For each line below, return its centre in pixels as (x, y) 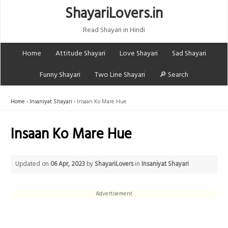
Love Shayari (138, 53)
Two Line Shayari (120, 75)
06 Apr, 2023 (68, 164)
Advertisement (114, 194)
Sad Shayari (189, 53)
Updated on (33, 164)
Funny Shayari (60, 75)
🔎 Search (174, 75)
